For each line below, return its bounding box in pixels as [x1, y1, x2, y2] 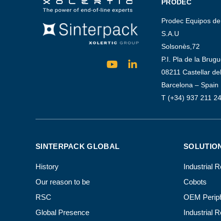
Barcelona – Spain [161, 81, 219, 89]
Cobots [184, 178, 207, 186]
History [36, 162, 59, 171]
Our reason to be [36, 178, 90, 186]
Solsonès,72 [161, 42, 200, 51]
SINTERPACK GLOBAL [36, 142, 120, 151]
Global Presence [36, 208, 89, 217]
